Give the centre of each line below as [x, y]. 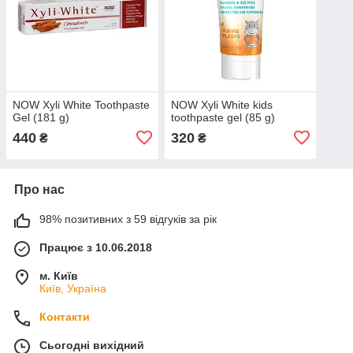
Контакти [65, 316]
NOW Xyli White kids [221, 104]
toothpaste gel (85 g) [223, 117]
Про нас [39, 189]
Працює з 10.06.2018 [96, 247]
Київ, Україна [73, 288]
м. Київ [59, 275]
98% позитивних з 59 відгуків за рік [128, 219]
